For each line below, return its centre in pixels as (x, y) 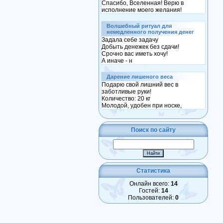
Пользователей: (152, 198)
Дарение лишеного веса (140, 77)
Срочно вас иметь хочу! (135, 54)
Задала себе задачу (130, 40)
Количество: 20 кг (126, 99)
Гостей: (150, 191)
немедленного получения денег (150, 32)
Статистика (153, 171)
